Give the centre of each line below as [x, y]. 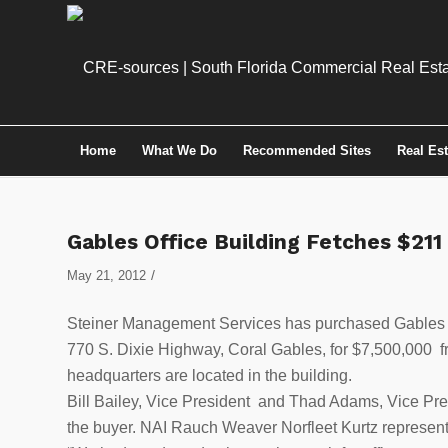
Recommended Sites [307, 150]
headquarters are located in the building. [209, 375]
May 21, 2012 [106, 275]
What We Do [179, 150]
